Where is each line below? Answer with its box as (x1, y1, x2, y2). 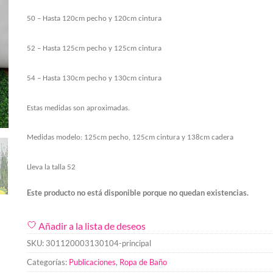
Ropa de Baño (119, 257, 167, 267)
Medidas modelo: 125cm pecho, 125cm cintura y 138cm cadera (27, 133, 233, 142)
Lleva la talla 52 (27, 163, 76, 172)
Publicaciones (69, 257, 116, 267)
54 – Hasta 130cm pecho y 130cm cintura (27, 74, 161, 82)
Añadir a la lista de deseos (38, 219, 146, 232)
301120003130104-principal (46, 238, 151, 248)
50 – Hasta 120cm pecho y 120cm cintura (27, 15, 161, 23)
